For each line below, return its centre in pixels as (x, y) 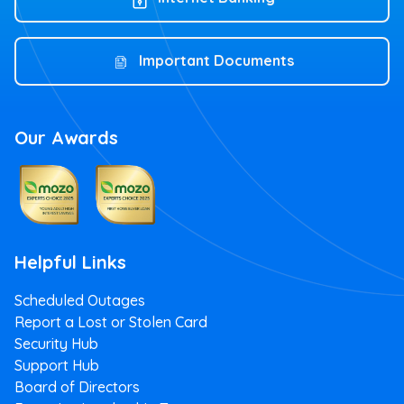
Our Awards (66, 138)
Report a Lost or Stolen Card (111, 322)
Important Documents (216, 61)
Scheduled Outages (80, 301)
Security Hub (56, 344)
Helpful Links (70, 262)
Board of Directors (77, 387)
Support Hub (57, 366)
